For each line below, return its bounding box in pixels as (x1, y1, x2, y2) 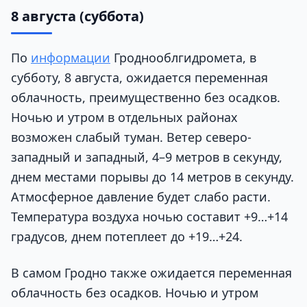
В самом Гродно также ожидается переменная (11, 264, 292, 281)
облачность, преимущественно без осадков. (11, 88, 280, 106)
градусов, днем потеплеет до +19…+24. (11, 228, 243, 245)
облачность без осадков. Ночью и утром (11, 284, 258, 301)
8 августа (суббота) (11, 6, 144, 25)
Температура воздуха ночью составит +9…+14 (11, 208, 288, 225)
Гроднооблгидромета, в (110, 49, 256, 66)
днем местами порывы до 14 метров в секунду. (11, 168, 294, 185)
